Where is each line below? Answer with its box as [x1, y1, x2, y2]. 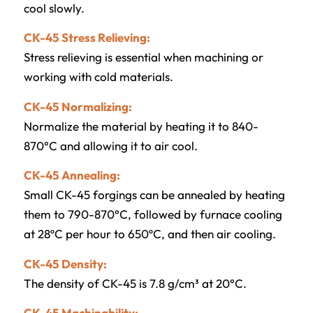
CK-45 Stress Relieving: [23, 30, 150, 45]
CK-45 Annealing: [23, 168, 120, 183]
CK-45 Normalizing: [23, 99, 132, 114]
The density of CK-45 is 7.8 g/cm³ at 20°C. [23, 275, 247, 291]
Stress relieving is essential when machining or [23, 50, 263, 65]
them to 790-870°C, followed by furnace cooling [23, 207, 282, 222]
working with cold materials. [23, 69, 173, 85]
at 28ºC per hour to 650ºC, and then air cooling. [23, 226, 276, 242]
